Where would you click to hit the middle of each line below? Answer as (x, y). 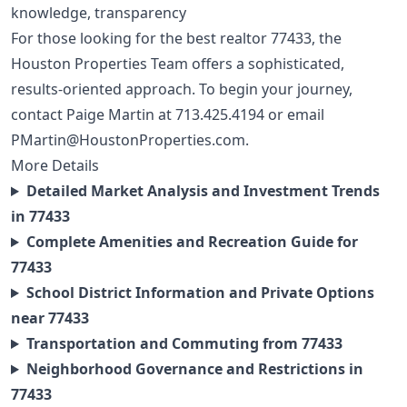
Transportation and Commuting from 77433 (184, 344)
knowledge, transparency (99, 13)
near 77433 (50, 318)
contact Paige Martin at (93, 115)
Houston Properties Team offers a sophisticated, (178, 64)
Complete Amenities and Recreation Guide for (192, 242)
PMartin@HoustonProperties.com (128, 140)
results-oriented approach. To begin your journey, (182, 89)
